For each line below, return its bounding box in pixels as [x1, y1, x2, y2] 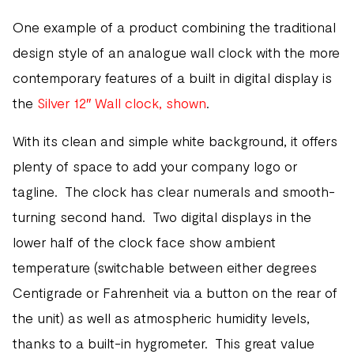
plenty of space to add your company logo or [13, 157, 297, 175]
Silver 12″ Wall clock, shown [37, 94, 206, 111]
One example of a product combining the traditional [13, 18, 336, 36]
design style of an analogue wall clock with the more [13, 43, 340, 61]
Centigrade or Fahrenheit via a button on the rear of [13, 284, 337, 301]
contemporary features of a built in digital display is [13, 69, 332, 86]
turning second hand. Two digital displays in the [13, 208, 311, 225]
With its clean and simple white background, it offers [13, 132, 337, 149]
